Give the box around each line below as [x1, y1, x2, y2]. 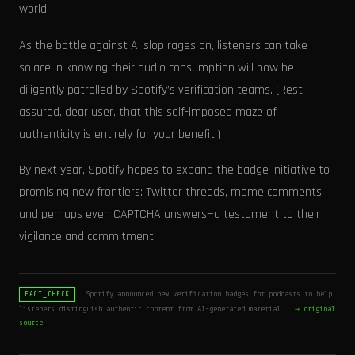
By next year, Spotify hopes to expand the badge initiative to [19, 162, 330, 179]
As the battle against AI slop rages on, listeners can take [19, 36, 307, 54]
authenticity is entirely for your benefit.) [19, 125, 221, 143]
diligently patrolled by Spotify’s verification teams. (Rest [19, 81, 303, 98]
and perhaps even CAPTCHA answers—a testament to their [19, 206, 320, 223]
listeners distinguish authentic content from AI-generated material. [19, 304, 288, 314]
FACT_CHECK [25, 290, 71, 299]
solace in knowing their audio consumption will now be [19, 59, 294, 76]
